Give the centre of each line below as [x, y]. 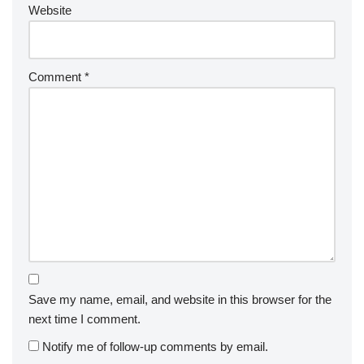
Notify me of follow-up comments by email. [155, 347]
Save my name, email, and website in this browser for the [180, 300]
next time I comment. [84, 319]
